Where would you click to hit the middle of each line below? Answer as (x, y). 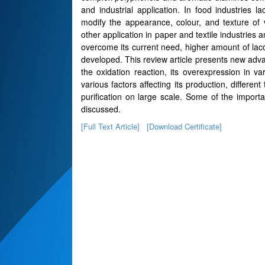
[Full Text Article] (110, 126)
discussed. (101, 109)
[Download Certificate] (184, 126)
